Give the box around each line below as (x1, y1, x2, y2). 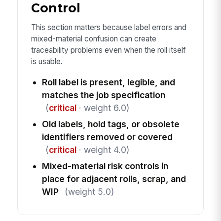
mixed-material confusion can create (31, 34, 156, 44)
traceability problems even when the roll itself (31, 45, 186, 55)
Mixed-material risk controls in (41, 160, 168, 171)
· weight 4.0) (76, 144, 129, 155)
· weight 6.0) (76, 102, 129, 113)
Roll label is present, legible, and (41, 76, 175, 87)
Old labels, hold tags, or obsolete (41, 118, 180, 129)
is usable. (31, 57, 63, 67)
